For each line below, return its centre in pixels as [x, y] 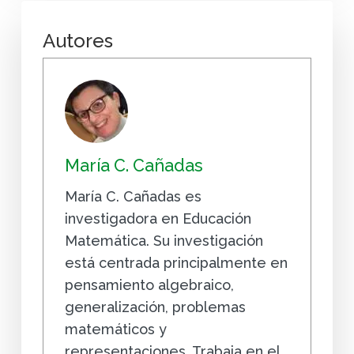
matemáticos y [115, 329]
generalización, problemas [155, 307]
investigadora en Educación [158, 218]
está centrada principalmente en [176, 262]
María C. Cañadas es [133, 196]
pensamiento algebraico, [149, 284]
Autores [77, 40]
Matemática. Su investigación [164, 240]
